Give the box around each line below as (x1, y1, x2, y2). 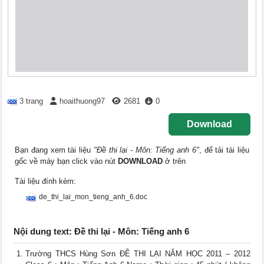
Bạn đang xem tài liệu (15, 146, 94, 155)
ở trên (163, 157, 186, 166)
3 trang (19, 97, 44, 105)
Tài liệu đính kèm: (15, 177, 77, 186)
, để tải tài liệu (199, 146, 249, 155)
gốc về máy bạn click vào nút (15, 157, 118, 166)
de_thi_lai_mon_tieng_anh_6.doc (39, 193, 148, 202)
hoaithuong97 (60, 97, 105, 105)
